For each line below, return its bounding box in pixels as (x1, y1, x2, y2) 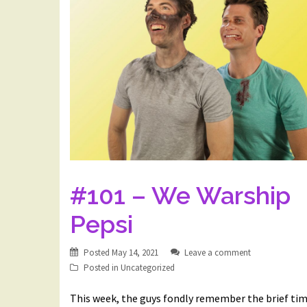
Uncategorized (121, 262, 175, 274)
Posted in (84, 262, 121, 274)
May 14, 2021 (112, 247, 158, 259)
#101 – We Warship (70, 181, 291, 210)
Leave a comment (184, 247, 251, 259)
